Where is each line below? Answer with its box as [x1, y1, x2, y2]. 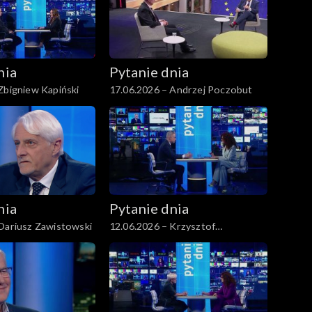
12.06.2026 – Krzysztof [109, 219, 216, 232]
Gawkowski [109, 234, 162, 247]
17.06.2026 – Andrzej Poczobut [109, 84, 253, 96]
